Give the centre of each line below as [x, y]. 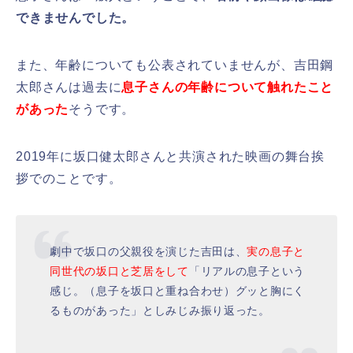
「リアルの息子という [247, 271]
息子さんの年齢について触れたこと [228, 87]
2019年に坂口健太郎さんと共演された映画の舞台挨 [170, 156]
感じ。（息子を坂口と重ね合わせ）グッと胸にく [178, 291]
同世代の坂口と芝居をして [119, 271]
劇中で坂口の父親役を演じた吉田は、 [149, 252]
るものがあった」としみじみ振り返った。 [160, 311]
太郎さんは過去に [69, 87]
